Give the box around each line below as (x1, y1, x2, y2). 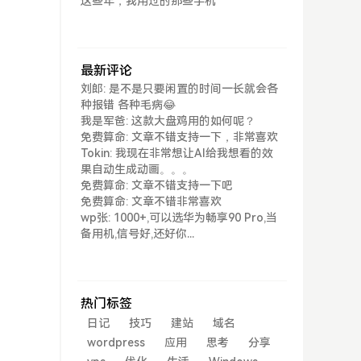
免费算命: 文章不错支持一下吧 (81, 179, 233, 192)
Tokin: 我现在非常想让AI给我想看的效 (81, 147, 273, 160)
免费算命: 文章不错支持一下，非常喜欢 (81, 131, 278, 143)
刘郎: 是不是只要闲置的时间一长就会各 (81, 82, 278, 95)
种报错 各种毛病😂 (81, 98, 176, 111)
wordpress (87, 336, 145, 349)
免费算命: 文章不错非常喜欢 (81, 195, 222, 208)
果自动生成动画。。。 (81, 163, 193, 176)
